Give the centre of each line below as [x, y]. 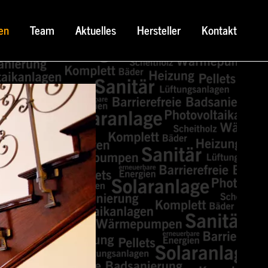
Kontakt [219, 30]
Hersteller [159, 30]
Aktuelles [96, 30]
